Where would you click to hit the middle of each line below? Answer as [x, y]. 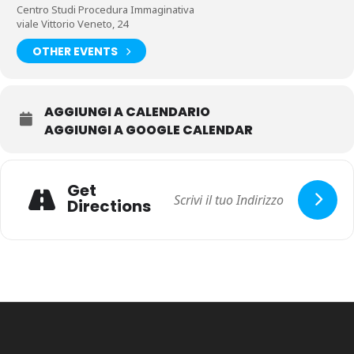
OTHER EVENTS [75, 51]
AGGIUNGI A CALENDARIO [127, 112]
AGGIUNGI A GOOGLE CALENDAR [149, 130]
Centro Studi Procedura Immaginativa [105, 9]
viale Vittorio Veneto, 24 [72, 24]
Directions [109, 206]
